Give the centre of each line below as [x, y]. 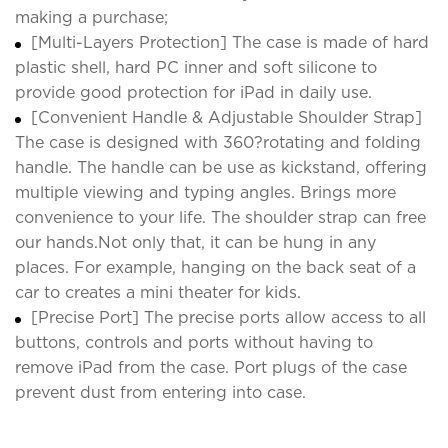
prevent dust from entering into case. [160, 392]
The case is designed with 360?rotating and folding [218, 142]
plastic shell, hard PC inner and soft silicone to [196, 67]
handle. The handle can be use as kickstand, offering [221, 167]
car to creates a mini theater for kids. [158, 292]
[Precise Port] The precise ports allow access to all [228, 317]
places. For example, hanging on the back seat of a [215, 267]
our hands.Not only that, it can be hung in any [195, 242]
